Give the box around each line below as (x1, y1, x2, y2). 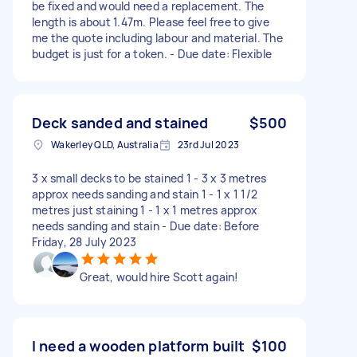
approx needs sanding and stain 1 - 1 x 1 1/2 (32, 186, 257, 202)
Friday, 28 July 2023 (32, 233, 136, 249)
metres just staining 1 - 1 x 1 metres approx (32, 202, 257, 218)
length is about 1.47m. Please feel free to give (32, 14, 269, 29)
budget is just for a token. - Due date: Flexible (32, 45, 272, 61)
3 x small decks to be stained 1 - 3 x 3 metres (32, 170, 267, 186)
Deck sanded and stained (32, 112, 209, 132)
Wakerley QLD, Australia (51, 137, 159, 151)
